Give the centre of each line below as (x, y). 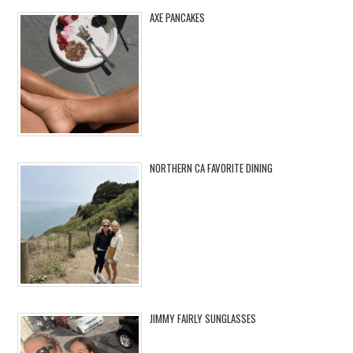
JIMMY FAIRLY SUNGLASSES (203, 319)
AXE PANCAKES (178, 18)
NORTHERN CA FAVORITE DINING (212, 168)
